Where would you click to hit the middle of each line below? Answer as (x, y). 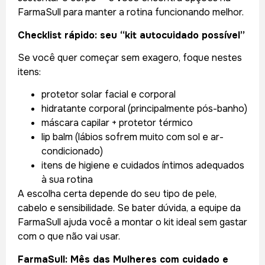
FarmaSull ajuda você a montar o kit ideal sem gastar (132, 222)
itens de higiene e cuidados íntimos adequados (143, 166)
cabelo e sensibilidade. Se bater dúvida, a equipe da (129, 208)
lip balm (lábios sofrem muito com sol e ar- (132, 137)
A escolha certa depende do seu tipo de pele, (117, 194)
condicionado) (72, 151)
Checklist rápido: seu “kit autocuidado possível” (131, 35)
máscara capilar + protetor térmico (117, 123)
